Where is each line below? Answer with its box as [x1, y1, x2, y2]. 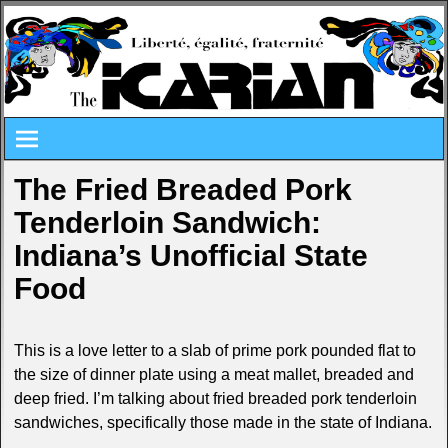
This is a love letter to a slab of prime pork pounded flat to [13, 341, 416, 359]
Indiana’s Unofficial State [13, 239, 368, 273]
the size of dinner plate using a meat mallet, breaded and [13, 365, 414, 383]
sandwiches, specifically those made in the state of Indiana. [13, 413, 432, 431]
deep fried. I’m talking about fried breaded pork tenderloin [13, 389, 417, 407]
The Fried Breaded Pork [13, 173, 352, 207]
